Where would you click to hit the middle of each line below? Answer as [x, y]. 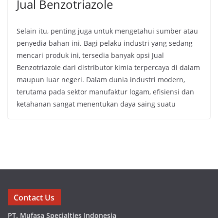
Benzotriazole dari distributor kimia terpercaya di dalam [108, 67]
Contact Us [34, 198]
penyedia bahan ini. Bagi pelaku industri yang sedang [105, 43]
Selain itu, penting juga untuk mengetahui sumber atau [107, 31]
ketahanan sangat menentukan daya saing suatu [96, 104]
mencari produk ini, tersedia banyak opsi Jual [90, 55]
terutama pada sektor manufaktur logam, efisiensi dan [105, 92]
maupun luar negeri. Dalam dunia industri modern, [101, 80]
